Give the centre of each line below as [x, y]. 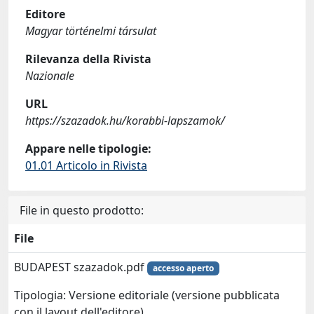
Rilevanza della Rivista [88, 59]
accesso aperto [183, 268]
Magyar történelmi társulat [91, 31]
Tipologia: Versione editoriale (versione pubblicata [147, 295]
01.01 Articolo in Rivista [86, 165]
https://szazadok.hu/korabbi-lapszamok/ [125, 121]
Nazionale [50, 76]
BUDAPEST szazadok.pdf [81, 267]
